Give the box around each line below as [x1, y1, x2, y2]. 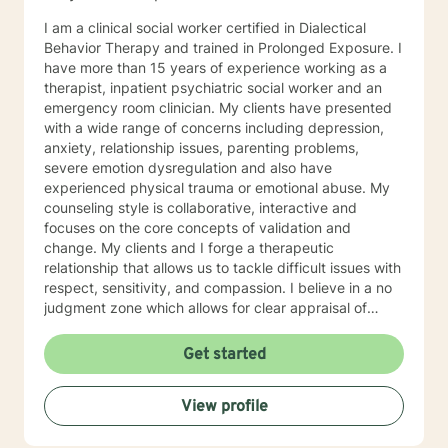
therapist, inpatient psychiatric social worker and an [44, 79, 382, 96]
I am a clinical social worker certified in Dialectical [44, 19, 366, 36]
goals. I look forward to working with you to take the [44, 359, 87, 376]
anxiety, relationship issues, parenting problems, [44, 139, 359, 156]
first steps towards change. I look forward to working [44, 379, 227, 396]
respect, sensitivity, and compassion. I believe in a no [44, 279, 392, 296]
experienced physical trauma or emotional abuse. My [44, 179, 370, 196]
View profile [180, 397, 268, 417]
